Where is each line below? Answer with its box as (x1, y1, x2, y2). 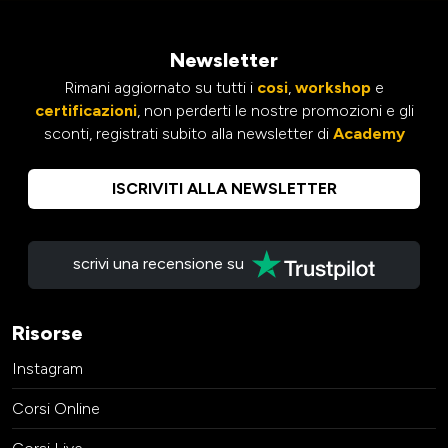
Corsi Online (12, 399, 100, 419)
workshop (295, 78, 371, 98)
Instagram (12, 359, 83, 379)
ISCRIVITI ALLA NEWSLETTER (111, 179, 337, 199)
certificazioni (34, 101, 137, 121)
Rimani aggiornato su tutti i (64, 78, 257, 98)
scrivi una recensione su (73, 254, 253, 274)
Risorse (12, 321, 83, 346)
